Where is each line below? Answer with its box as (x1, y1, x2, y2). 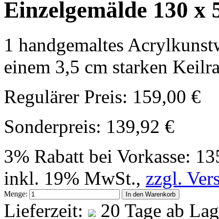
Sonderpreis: (4, 115, 101, 137)
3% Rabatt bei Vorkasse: (4, 145, 196, 167)
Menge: (4, 189, 27, 198)
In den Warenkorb (126, 190, 175, 198)
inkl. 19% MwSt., (4, 167, 146, 189)
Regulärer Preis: (4, 86, 128, 107)
